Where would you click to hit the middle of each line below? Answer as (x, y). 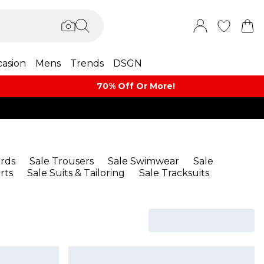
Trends (87, 63)
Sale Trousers (61, 161)
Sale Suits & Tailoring (76, 173)
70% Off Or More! (136, 86)
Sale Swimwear (143, 161)
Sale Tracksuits (174, 173)
